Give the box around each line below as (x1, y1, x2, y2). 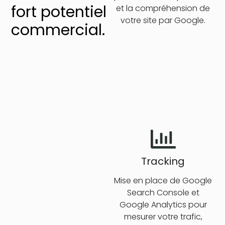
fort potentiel (11, 1, 107, 23)
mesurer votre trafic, (124, 211, 202, 223)
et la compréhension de (116, 2, 210, 14)
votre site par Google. (121, 14, 206, 26)
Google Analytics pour (119, 199, 207, 211)
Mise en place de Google (114, 175, 212, 187)
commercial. (11, 19, 105, 41)
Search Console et (127, 187, 199, 199)
